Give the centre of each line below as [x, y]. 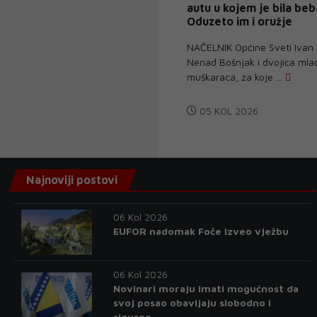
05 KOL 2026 [227, 110]
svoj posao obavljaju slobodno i [192, 302]
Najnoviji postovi [72, 179]
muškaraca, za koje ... [236, 76]
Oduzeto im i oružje [240, 21]
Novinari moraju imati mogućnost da [206, 288]
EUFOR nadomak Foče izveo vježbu [201, 231]
